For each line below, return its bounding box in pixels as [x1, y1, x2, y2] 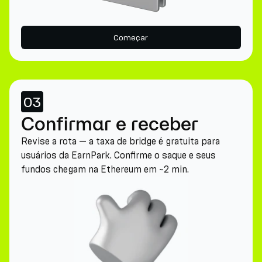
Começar [113, 32, 149, 43]
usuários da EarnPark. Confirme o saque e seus [21, 150, 216, 161]
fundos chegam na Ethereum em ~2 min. [21, 164, 189, 175]
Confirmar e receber [21, 113, 198, 134]
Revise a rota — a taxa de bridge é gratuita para [21, 136, 220, 147]
